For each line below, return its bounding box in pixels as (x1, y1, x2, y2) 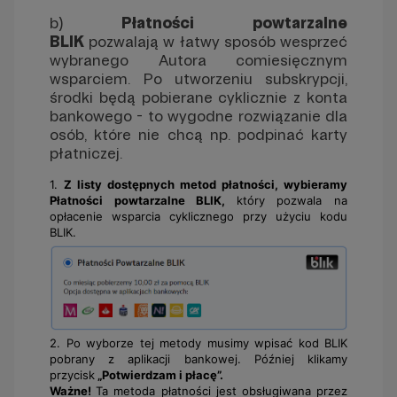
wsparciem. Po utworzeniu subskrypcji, (50, 68, 347, 88)
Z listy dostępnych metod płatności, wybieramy (64, 176, 347, 191)
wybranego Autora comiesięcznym (50, 50, 347, 69)
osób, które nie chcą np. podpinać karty (50, 124, 347, 144)
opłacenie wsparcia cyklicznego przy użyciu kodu (50, 208, 347, 223)
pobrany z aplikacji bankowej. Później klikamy (50, 352, 347, 367)
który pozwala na (236, 192, 348, 207)
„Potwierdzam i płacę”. (95, 368, 223, 383)
